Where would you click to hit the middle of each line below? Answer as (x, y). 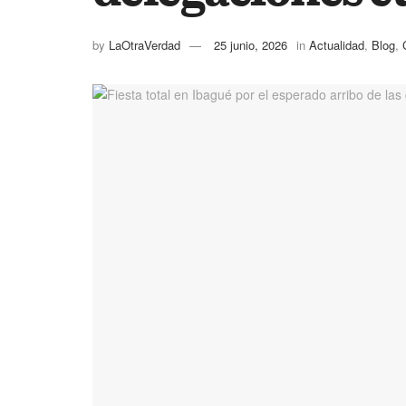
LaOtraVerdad (145, 45)
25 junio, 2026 (251, 45)
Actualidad (337, 45)
